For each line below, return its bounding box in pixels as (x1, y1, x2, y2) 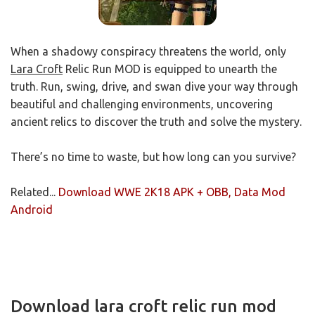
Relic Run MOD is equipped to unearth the (63, 63, 277, 76)
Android (11, 203, 53, 217)
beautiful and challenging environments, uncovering (11, 98, 273, 111)
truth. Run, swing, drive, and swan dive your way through (11, 80, 298, 94)
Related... (11, 186, 58, 199)
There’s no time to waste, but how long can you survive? (11, 150, 296, 164)
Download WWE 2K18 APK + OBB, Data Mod (58, 186, 285, 199)
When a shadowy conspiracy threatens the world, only (11, 45, 286, 58)
